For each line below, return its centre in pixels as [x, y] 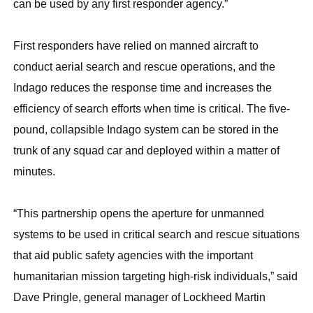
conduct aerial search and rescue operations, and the [144, 67]
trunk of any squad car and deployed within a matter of [146, 151]
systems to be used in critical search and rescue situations [156, 235]
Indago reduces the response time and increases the [143, 88]
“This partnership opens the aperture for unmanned [139, 214]
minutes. [34, 172]
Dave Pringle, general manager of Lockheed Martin [139, 298]
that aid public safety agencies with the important [133, 256]
